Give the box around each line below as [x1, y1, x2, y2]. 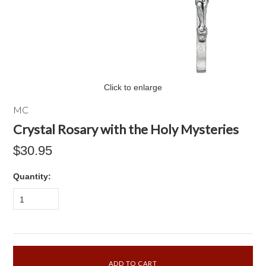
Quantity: [13, 172, 52, 181]
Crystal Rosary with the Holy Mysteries [13, 121, 239, 137]
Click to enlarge [104, 83, 162, 92]
